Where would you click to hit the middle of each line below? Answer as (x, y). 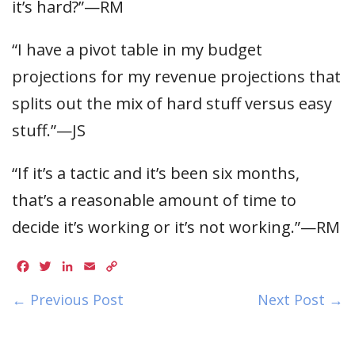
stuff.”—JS (49, 130)
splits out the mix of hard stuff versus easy (172, 103)
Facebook (59, 267)
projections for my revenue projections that (176, 76)
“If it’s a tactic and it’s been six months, (156, 173)
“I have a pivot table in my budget (137, 50)
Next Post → (300, 300)
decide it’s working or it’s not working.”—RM (176, 227)
